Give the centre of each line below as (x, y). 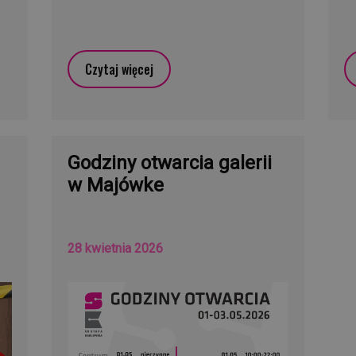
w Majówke (115, 185)
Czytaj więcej (119, 69)
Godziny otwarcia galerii (169, 163)
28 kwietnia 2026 (115, 248)
